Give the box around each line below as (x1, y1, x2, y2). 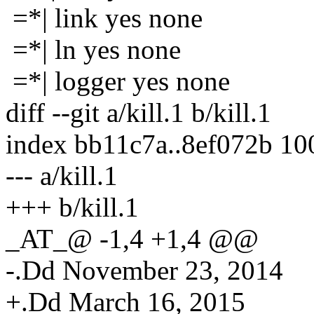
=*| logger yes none (6, 65, 230, 96)
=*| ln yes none (6, 34, 181, 64)
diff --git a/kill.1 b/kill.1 (6, 97, 271, 128)
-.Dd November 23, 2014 (6, 254, 283, 285)
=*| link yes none (6, 2, 203, 33)
